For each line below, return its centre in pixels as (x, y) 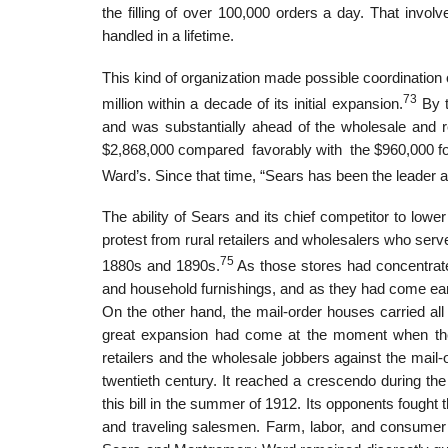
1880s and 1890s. (161, 266)
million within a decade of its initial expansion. (252, 103)
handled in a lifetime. (168, 35)
